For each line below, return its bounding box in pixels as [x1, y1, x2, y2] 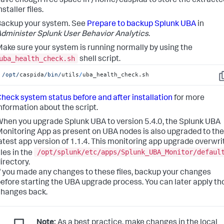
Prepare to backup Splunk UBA [87, 20, 196, 29]
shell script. [78, 55, 120, 63]
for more [172, 94, 204, 102]
